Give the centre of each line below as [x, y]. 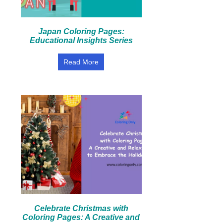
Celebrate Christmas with [81, 208]
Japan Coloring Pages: [81, 31]
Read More [81, 62]
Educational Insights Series [81, 40]
